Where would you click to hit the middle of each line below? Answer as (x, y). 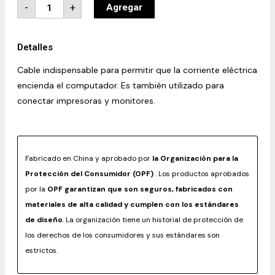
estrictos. (41, 250)
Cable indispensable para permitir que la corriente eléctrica (137, 70)
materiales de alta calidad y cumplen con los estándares (132, 204)
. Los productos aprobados (201, 174)
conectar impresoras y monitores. (86, 101)
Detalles (35, 47)
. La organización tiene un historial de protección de (153, 220)
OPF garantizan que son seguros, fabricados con (140, 189)
